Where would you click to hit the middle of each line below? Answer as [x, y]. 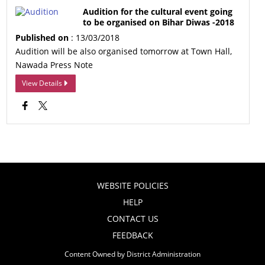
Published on [42, 38]
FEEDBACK [132, 235]
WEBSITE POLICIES [132, 185]
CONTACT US [132, 219]
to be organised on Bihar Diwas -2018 [159, 22]
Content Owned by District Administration [132, 254]
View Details [42, 83]
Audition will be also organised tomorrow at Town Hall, [124, 51]
